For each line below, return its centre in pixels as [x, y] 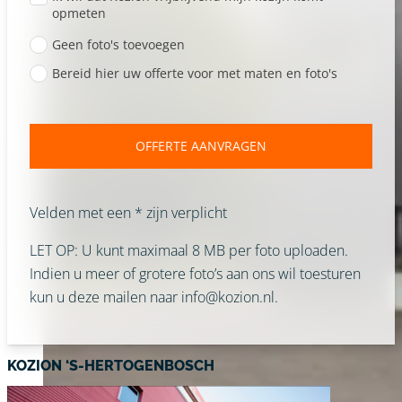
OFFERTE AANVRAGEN [201, 145]
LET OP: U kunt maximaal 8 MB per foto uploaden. [188, 250]
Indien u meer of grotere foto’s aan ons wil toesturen [195, 273]
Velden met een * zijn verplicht [128, 212]
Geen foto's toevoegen [118, 44]
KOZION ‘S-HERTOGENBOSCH [111, 365]
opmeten [79, 13]
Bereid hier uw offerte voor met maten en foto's [194, 73]
